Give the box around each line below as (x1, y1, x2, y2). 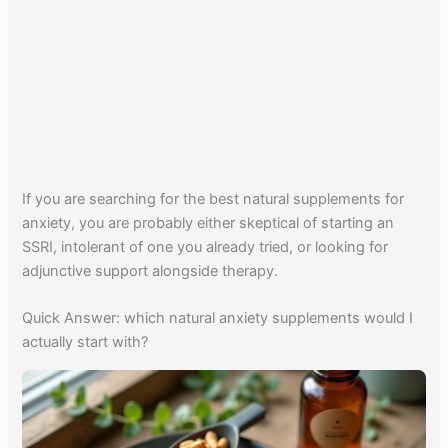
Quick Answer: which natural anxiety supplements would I (22, 309, 414, 328)
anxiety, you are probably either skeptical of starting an (22, 213, 395, 232)
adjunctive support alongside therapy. (22, 261, 279, 280)
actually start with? (22, 333, 149, 352)
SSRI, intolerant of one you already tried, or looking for (22, 237, 389, 256)
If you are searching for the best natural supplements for (22, 189, 405, 208)
